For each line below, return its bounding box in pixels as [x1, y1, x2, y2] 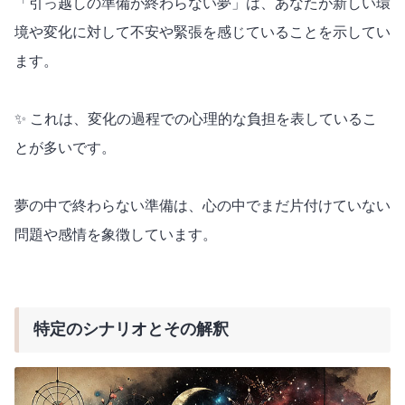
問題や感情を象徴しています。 [14, 226, 217, 242]
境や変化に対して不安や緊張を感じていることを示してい [14, 24, 391, 40]
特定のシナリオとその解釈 [33, 320, 229, 339]
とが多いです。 [14, 139, 116, 155]
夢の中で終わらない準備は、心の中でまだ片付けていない [14, 197, 391, 213]
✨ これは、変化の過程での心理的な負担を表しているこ [14, 110, 377, 127]
